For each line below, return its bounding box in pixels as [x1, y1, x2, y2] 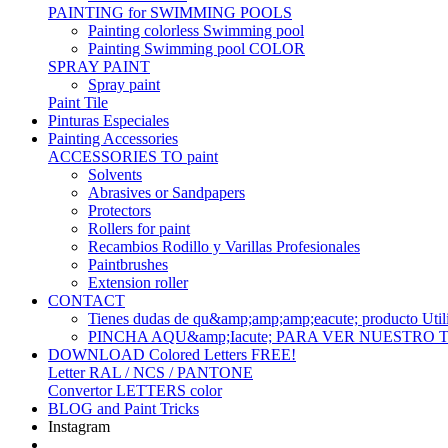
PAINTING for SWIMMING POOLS [48, 4, 292, 21]
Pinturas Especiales [48, 112, 169, 129]
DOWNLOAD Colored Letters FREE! [48, 346, 296, 363]
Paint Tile [48, 94, 108, 111]
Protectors [88, 202, 151, 219]
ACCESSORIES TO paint [48, 148, 218, 165]
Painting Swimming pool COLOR [88, 40, 305, 57]
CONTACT [48, 292, 125, 309]
